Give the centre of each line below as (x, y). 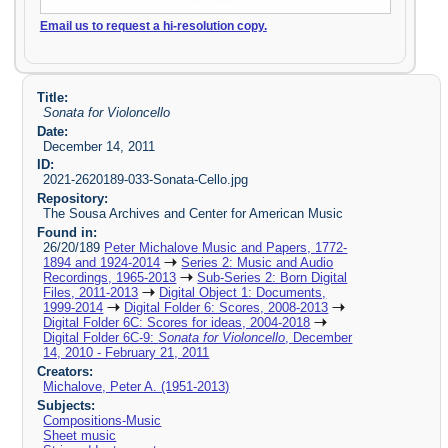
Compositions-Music (102, 420)
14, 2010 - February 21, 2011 (126, 353)
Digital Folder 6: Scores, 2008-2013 (226, 308)
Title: (52, 97)
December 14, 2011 (99, 146)
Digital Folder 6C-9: (101, 338)
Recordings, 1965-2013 (110, 278)
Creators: (64, 372)
